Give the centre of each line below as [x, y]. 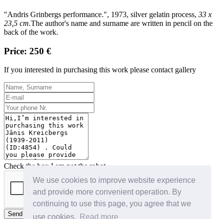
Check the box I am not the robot [55, 166]
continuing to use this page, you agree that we [112, 203]
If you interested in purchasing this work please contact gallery [100, 70]
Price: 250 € [28, 51]
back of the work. [31, 32]
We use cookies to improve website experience [114, 180]
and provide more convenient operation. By [107, 192]
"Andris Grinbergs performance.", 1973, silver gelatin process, [101, 14]
